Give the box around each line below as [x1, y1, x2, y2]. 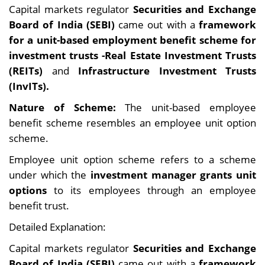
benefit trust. [9, 198, 69, 213]
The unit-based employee [115, 100, 257, 115]
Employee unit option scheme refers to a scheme [9, 152, 256, 167]
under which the [9, 167, 91, 182]
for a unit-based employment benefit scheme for [9, 33, 256, 47]
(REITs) [9, 63, 52, 78]
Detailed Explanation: [9, 219, 106, 234]
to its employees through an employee [47, 183, 256, 198]
